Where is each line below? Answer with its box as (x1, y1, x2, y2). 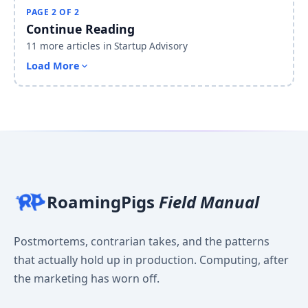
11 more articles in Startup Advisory (26, 39, 188, 53)
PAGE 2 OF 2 (26, 6, 80, 19)
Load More (26, 59, 80, 73)
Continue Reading (26, 21, 135, 38)
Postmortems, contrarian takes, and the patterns (14, 234, 269, 250)
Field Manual (159, 190, 259, 214)
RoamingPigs (47, 190, 159, 214)
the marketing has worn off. (14, 271, 159, 287)
